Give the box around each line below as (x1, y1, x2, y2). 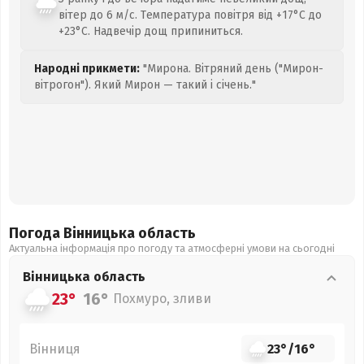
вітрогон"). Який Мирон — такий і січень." (34, 78, 256, 92)
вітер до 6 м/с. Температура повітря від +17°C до (58, 8, 322, 22)
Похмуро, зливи (113, 291, 211, 306)
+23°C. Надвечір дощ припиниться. (58, 24, 243, 38)
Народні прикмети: (34, 62, 140, 76)
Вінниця (29, 340, 80, 357)
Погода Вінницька (9, 224, 138, 242)
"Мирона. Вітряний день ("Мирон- (140, 62, 323, 76)
